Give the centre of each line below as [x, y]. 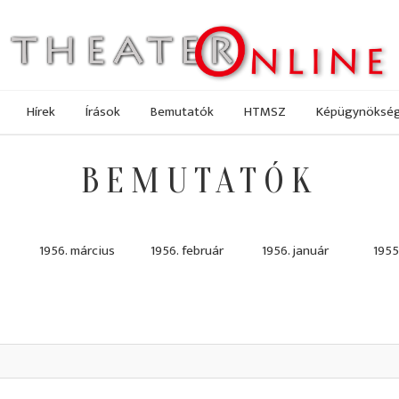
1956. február [187, 251]
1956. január [295, 251]
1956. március [77, 251]
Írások [103, 111]
